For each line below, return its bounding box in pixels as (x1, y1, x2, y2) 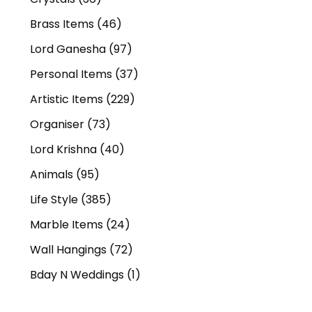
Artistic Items (30, 91, 103, 108)
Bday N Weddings (30, 267, 124, 283)
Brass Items (30, 16, 94, 33)
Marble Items (30, 217, 103, 233)
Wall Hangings (30, 242, 107, 258)
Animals (30, 166, 73, 183)
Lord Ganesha (30, 41, 106, 58)
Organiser (30, 116, 84, 133)
